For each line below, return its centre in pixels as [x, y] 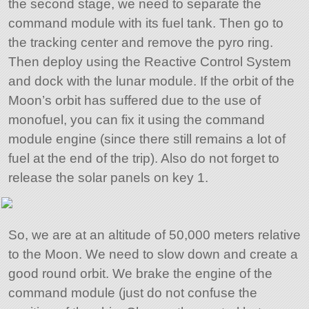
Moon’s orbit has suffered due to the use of [134, 101]
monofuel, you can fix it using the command [136, 120]
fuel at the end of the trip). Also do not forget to [143, 159]
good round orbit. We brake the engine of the [140, 273]
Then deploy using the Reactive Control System [149, 62]
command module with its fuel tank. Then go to [146, 23]
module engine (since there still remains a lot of [147, 139]
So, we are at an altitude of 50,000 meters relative [154, 235]
